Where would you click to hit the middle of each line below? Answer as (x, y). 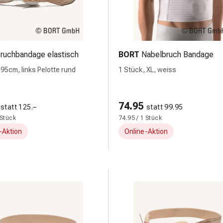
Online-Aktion (146, 131)
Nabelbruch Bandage (177, 55)
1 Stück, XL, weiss (147, 70)
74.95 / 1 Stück (140, 118)
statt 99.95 (165, 107)
